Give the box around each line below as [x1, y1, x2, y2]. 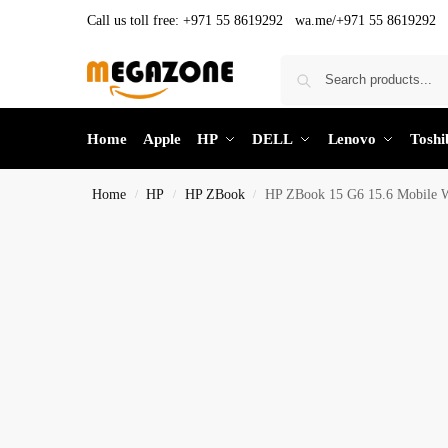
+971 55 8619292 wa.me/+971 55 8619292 [183, 13, 436, 28]
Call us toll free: [87, 13, 183, 28]
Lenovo [327, 131, 376, 147]
